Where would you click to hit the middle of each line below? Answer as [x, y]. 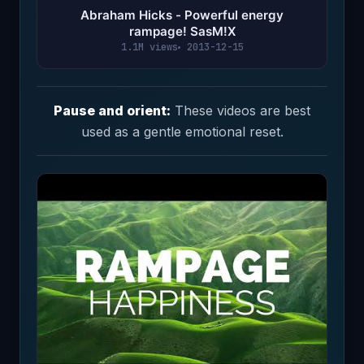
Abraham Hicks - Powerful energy [182, 15]
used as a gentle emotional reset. [182, 131]
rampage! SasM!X [182, 31]
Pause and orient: [112, 110]
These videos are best [240, 110]
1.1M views [149, 47]
